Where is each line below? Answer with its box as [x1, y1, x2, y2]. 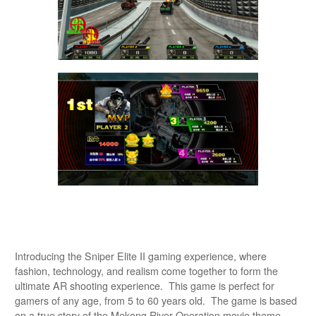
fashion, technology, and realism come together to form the [15, 263, 278, 278]
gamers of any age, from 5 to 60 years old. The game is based [15, 293, 297, 308]
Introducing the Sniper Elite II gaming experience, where [15, 248, 267, 263]
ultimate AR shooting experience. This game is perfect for [15, 278, 274, 293]
